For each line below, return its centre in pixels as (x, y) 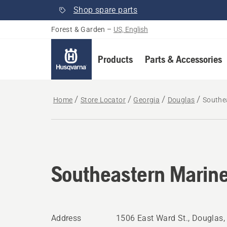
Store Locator (103, 100)
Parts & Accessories (183, 59)
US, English (131, 29)
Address (66, 218)
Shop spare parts (105, 10)
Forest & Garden (78, 29)
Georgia (147, 100)
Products (115, 59)
